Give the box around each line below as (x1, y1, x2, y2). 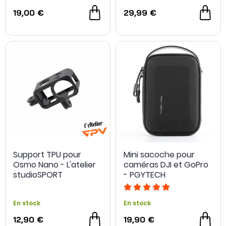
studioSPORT (13, 168, 63, 181)
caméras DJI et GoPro (124, 158, 208, 171)
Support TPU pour (13, 148, 81, 160)
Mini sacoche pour (124, 148, 195, 160)
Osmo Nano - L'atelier (13, 158, 96, 171)
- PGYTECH (124, 168, 165, 181)
